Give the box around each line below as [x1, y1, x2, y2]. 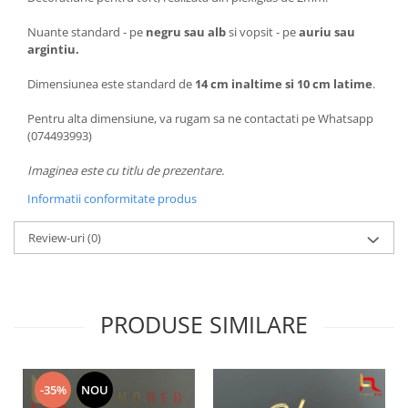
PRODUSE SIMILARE [100, 309, 308, 340]
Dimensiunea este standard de [27, 76, 192, 92]
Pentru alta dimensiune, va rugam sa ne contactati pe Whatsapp [27, 110, 373, 127]
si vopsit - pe [226, 24, 299, 40]
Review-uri [28, 229, 87, 246]
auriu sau [299, 24, 355, 40]
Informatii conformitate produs [27, 190, 197, 207]
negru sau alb [146, 24, 226, 40]
